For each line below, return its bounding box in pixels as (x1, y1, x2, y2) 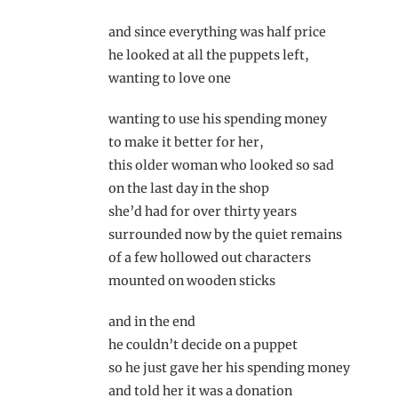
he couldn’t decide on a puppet (108, 336, 298, 353)
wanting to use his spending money (108, 110, 327, 127)
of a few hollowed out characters (108, 249, 311, 266)
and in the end (108, 313, 195, 330)
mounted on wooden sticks (108, 272, 275, 289)
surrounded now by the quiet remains (108, 226, 342, 243)
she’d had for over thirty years (108, 203, 297, 219)
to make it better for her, (108, 133, 264, 150)
